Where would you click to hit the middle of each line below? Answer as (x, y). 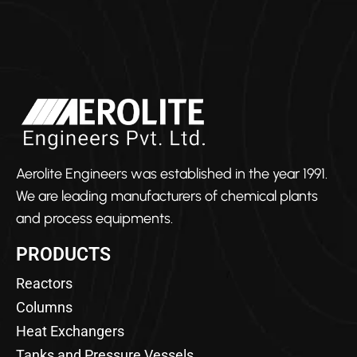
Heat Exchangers (70, 331)
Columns (44, 307)
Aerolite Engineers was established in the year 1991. (172, 173)
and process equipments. (94, 218)
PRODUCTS (63, 254)
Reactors (46, 283)
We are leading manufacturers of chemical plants (167, 196)
